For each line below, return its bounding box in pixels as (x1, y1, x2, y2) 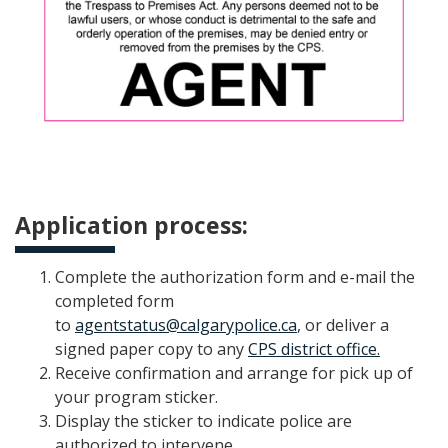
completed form (55, 289, 174, 312)
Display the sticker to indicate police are (55, 409, 352, 432)
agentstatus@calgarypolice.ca (75, 313, 297, 336)
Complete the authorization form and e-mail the (55, 265, 415, 288)
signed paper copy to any (55, 337, 248, 360)
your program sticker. (55, 385, 218, 408)
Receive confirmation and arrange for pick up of (55, 361, 413, 384)
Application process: (15, 208, 248, 241)
